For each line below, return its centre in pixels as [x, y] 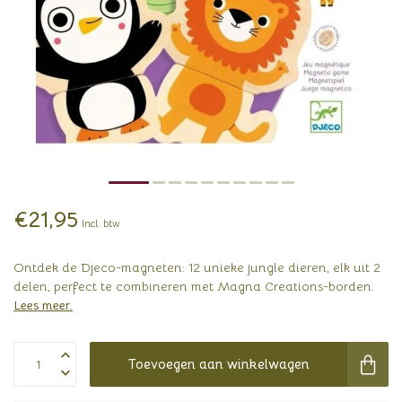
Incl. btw [101, 223]
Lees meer [41, 305]
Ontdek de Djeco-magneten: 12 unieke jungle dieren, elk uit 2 [197, 267]
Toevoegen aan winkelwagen [218, 364]
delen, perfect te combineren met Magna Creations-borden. [194, 286]
